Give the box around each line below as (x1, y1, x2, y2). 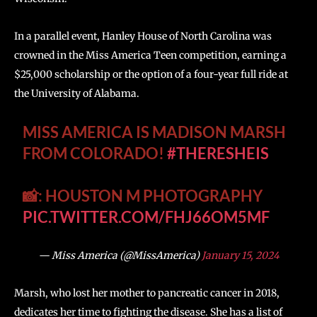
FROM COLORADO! (23, 144, 168, 163)
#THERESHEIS (167, 144, 270, 163)
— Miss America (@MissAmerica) (38, 249, 202, 263)
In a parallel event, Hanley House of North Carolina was (14, 30, 272, 43)
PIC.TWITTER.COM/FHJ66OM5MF (23, 207, 270, 227)
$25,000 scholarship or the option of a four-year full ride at (14, 68, 288, 81)
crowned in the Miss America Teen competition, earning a (14, 49, 287, 62)
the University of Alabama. (14, 87, 139, 100)
